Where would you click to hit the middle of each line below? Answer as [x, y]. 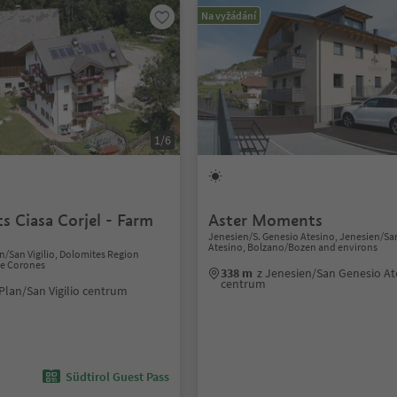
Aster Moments [266, 220]
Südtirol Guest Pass [118, 377]
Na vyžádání [229, 16]
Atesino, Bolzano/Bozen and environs [293, 247]
